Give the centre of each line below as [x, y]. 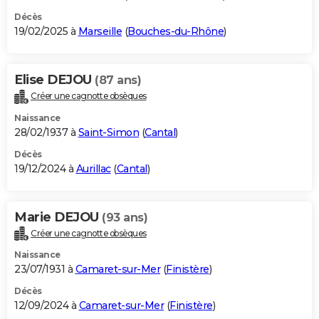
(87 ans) [118, 80]
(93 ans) [125, 217]
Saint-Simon [108, 132]
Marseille [100, 31]
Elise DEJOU [54, 79]
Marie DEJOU [58, 217]
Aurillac [93, 168]
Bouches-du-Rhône [176, 31]
